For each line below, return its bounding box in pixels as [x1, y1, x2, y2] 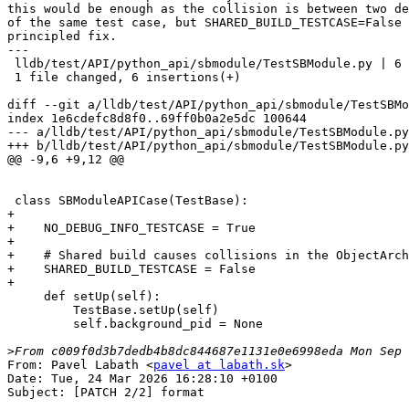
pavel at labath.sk [153, 358, 285, 372]
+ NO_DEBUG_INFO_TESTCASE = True [7, 221, 256, 236]
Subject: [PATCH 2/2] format [7, 385, 204, 400]
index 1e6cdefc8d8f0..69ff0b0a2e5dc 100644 [7, 111, 307, 126]
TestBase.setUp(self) [7, 303, 73, 318]
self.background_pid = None [7, 317, 73, 331]
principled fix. [7, 29, 117, 44]
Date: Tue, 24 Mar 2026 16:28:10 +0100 [7, 372, 278, 386]
